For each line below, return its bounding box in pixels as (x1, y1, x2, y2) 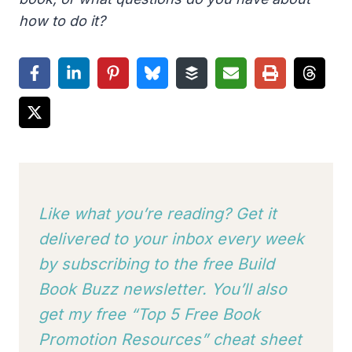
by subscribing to (38, 255, 168, 274)
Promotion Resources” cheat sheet (38, 330, 302, 350)
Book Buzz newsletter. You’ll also (38, 280, 287, 299)
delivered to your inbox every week (38, 229, 304, 249)
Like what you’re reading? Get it (38, 204, 277, 224)
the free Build (173, 255, 274, 274)
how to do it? (19, 13, 105, 30)
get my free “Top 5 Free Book (38, 305, 260, 324)
